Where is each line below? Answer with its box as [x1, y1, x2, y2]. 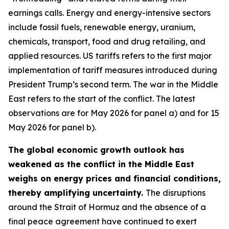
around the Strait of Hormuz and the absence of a [8, 202, 206, 212]
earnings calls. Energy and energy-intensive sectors [8, 8, 211, 18]
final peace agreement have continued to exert [8, 216, 197, 226]
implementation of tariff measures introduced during [8, 65, 217, 75]
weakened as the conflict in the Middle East [8, 159, 194, 169]
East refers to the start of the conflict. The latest [8, 94, 195, 104]
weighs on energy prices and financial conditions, [8, 173, 221, 184]
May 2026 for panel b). [8, 122, 96, 132]
